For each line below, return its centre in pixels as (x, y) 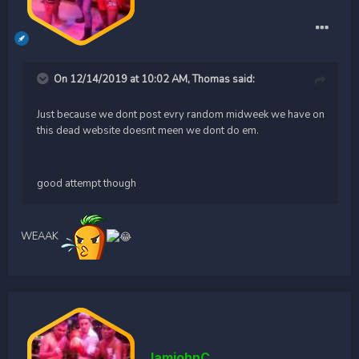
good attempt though (87, 183)
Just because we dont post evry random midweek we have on (181, 114)
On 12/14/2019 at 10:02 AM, (123, 79)
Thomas (211, 79)
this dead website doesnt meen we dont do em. (148, 130)
